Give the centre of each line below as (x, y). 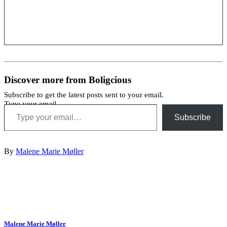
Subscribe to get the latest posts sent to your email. (84, 94)
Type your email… (34, 104)
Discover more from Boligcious (68, 80)
